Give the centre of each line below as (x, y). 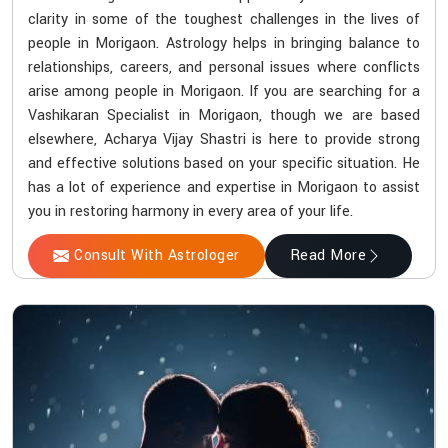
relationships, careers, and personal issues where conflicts (224, 68)
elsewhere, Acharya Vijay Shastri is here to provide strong (224, 140)
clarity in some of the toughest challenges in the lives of (224, 20)
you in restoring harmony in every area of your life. (190, 212)
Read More (327, 256)
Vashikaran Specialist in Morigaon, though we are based (224, 116)
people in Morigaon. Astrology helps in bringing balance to (224, 44)
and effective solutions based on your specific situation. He (224, 164)
